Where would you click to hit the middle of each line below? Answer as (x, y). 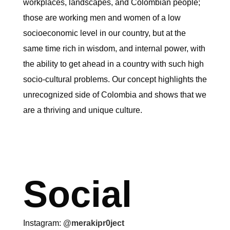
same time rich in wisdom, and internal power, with (114, 48)
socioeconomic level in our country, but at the (104, 33)
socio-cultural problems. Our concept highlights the (115, 79)
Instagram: (43, 223)
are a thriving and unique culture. (82, 110)
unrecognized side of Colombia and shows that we (114, 94)
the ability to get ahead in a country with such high (113, 64)
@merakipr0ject (93, 223)
